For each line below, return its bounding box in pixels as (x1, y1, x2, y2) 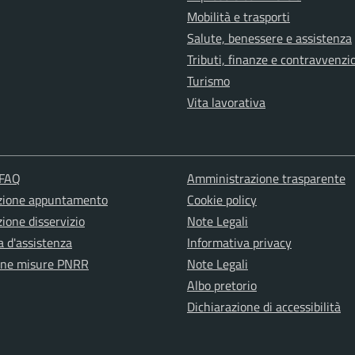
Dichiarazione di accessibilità (186, 297, 341, 317)
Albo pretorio (186, 276, 257, 296)
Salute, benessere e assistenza (187, 29, 352, 48)
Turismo (187, 71, 230, 91)
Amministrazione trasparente (186, 169, 345, 189)
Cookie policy (186, 190, 257, 210)
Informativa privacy (186, 233, 292, 253)
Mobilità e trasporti (187, 7, 290, 27)
